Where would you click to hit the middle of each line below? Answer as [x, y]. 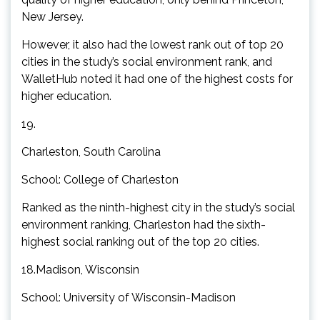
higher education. [66, 96]
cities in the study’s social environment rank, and [147, 61]
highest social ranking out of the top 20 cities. [140, 241]
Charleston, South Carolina [91, 151]
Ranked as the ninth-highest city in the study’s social [158, 207]
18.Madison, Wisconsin [80, 269]
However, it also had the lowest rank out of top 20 [152, 44]
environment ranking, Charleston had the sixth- [144, 224]
